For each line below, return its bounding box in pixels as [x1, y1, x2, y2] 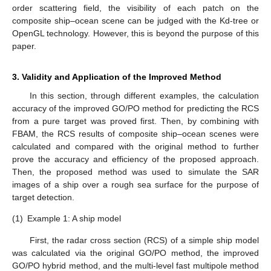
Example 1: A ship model [27, 214, 121, 224]
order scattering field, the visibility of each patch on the [12, 3, 259, 13]
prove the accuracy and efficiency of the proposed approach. [12, 154, 259, 165]
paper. [12, 41, 36, 51]
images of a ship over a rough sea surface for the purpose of [12, 180, 259, 190]
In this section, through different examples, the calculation [29, 91, 259, 101]
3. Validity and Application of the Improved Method [12, 72, 221, 82]
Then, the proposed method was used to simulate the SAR [12, 167, 259, 177]
